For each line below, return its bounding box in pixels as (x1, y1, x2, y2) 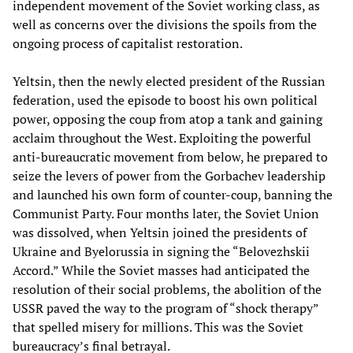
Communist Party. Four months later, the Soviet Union (13, 204, 319, 222)
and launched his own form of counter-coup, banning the (13, 185, 333, 203)
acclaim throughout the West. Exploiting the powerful (13, 128, 311, 147)
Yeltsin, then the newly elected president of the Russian (13, 72, 325, 90)
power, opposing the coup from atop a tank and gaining (13, 110, 322, 128)
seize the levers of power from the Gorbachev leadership (13, 166, 325, 184)
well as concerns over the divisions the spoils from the (13, 15, 317, 33)
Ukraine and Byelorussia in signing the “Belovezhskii (13, 242, 310, 260)
